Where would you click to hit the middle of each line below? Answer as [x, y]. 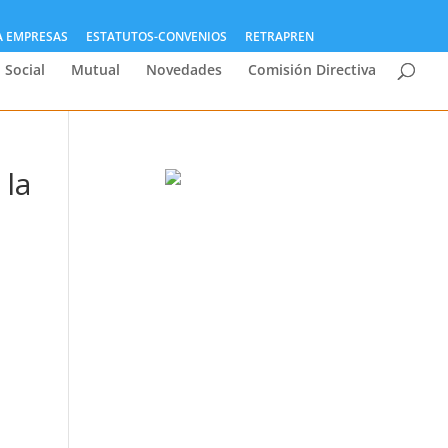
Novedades [184, 69]
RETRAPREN [279, 36]
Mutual [95, 69]
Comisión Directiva [312, 69]
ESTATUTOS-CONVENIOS [156, 36]
